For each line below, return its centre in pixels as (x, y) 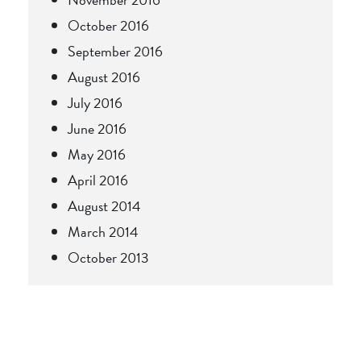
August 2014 (104, 205)
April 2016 (98, 180)
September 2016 (115, 51)
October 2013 (108, 257)
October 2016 (108, 25)
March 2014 (103, 231)
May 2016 (97, 154)
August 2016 (104, 77)
